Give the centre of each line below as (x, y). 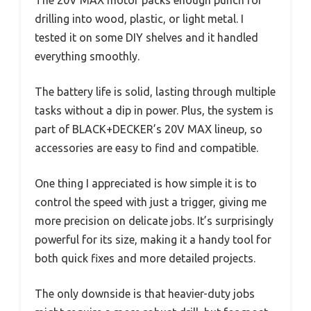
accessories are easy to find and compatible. (146, 148)
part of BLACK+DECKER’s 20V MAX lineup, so (149, 129)
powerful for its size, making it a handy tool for (153, 239)
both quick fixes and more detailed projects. (145, 258)
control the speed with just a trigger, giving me (151, 202)
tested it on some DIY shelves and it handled (146, 37)
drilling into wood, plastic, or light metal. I (139, 18)
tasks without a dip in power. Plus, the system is (154, 110)
